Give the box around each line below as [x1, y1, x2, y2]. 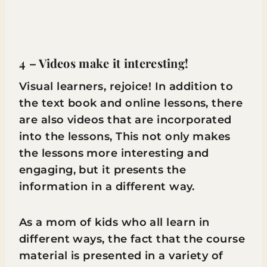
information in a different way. [19, 180, 195, 193]
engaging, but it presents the [19, 163, 187, 176]
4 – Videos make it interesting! [19, 55, 189, 71]
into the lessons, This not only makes [19, 130, 231, 143]
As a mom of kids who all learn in [19, 216, 210, 229]
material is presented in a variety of [19, 249, 223, 262]
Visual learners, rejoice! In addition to [19, 80, 234, 93]
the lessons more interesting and [19, 147, 209, 160]
